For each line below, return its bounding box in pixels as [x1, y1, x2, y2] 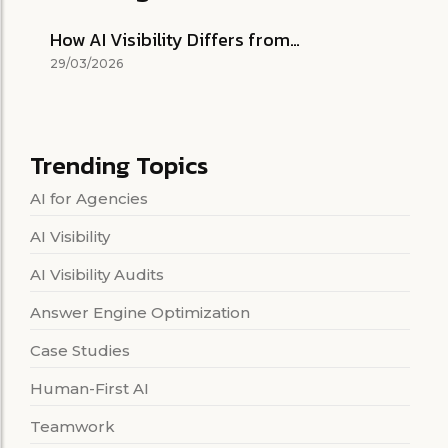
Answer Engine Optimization [30, 303, 250, 323]
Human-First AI [30, 379, 149, 399]
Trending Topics [30, 146, 208, 185]
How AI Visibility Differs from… [50, 26, 300, 54]
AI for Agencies [30, 189, 148, 209]
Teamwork [30, 417, 115, 437]
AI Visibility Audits [30, 265, 164, 285]
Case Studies [30, 341, 130, 361]
